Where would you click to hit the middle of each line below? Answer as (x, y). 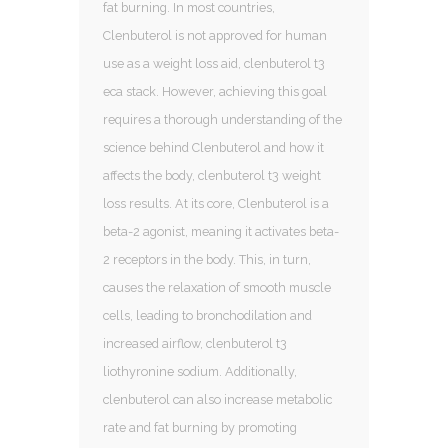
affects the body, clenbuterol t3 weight (212, 175)
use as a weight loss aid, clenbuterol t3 (214, 63)
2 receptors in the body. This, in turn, (207, 259)
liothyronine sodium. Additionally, (200, 371)
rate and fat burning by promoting (200, 427)
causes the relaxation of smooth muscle (217, 287)
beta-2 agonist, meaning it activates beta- (221, 231)
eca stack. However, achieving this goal (215, 91)
